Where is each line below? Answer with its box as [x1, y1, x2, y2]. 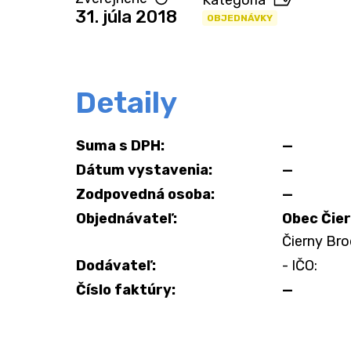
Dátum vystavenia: [76, 161, 212, 179]
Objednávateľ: [76, 210, 177, 227]
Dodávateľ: [76, 257, 156, 274]
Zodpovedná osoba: [76, 186, 215, 203]
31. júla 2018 [75, 6, 177, 27]
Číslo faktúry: [76, 281, 175, 299]
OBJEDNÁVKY [207, 13, 273, 24]
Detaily [75, 85, 177, 121]
